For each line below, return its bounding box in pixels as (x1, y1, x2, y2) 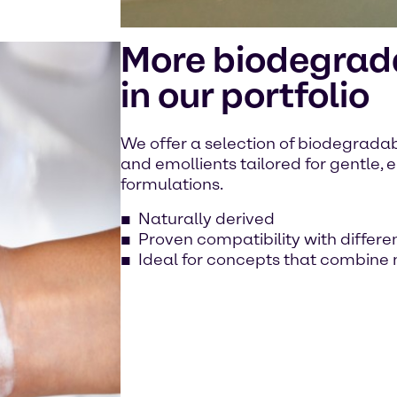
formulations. (121, 175, 223, 195)
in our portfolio (121, 74, 370, 117)
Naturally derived (138, 209, 275, 230)
